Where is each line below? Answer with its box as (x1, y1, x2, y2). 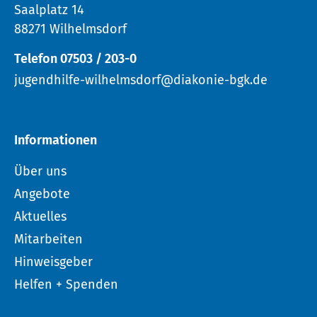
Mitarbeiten (14, 231, 83, 247)
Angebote (14, 185, 70, 202)
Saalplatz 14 (14, 2, 84, 18)
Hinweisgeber (14, 253, 93, 270)
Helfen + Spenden (14, 276, 118, 292)
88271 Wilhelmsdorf (14, 21, 127, 38)
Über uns (14, 163, 67, 179)
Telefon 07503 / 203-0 (14, 50, 137, 67)
